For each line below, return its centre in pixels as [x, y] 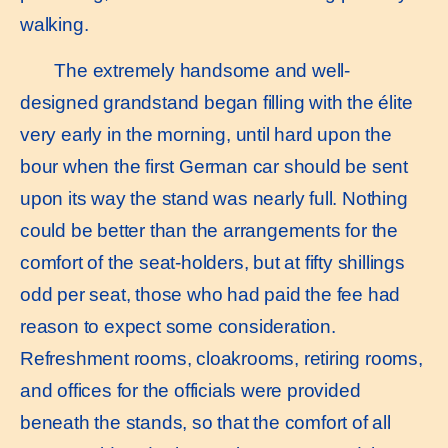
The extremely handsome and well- [195, 70]
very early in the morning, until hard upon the [206, 134]
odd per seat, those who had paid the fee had [210, 294]
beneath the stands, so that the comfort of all [205, 422]
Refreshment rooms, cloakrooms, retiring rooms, [221, 358]
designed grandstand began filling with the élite [216, 102]
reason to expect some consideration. [178, 326]
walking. [54, 24]
